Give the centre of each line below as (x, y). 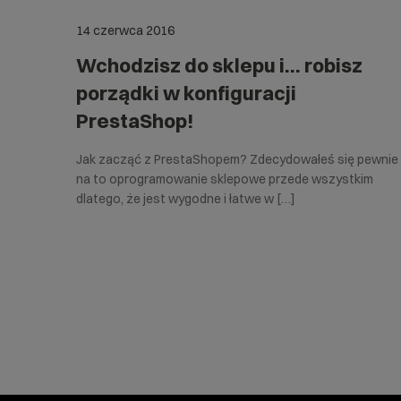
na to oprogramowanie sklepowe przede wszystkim (225, 179)
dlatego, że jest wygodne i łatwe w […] (186, 199)
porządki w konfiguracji (186, 94)
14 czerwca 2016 (125, 31)
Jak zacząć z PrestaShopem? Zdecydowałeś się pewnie (237, 160)
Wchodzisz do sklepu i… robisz (219, 66)
